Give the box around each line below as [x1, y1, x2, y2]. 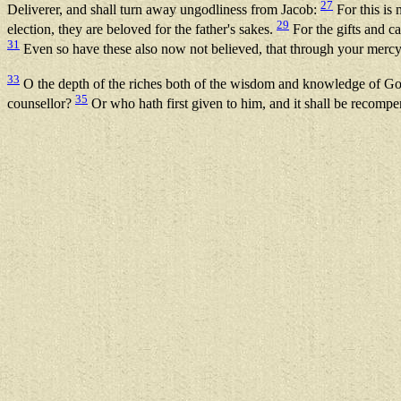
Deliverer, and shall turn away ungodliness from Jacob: [7, 2, 320, 18]
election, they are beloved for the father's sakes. [7, 21, 277, 38]
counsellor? [7, 96, 75, 112]
